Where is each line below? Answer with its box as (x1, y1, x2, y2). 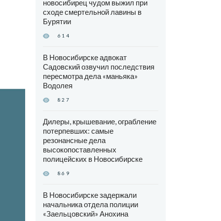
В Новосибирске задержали (42, 190, 137, 200)
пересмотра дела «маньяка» (42, 72, 138, 81)
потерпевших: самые (42, 126, 113, 136)
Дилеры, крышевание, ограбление (42, 117, 156, 126)
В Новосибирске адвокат (42, 53, 127, 62)
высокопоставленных (42, 145, 116, 154)
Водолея (42, 81, 73, 90)
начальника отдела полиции (42, 200, 138, 209)
